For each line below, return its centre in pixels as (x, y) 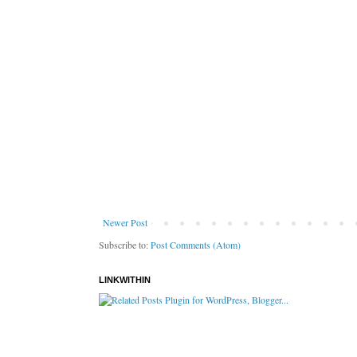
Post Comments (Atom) (196, 245)
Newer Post (125, 223)
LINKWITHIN (125, 280)
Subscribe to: (125, 245)
